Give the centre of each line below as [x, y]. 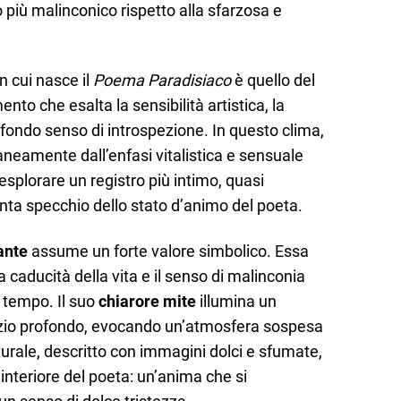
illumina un [236, 301]
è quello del [273, 81]
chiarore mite [147, 301]
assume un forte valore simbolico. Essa [168, 251]
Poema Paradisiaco [162, 81]
